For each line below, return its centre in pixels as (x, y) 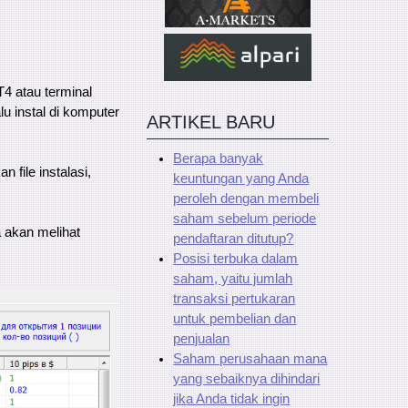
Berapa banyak (219, 158)
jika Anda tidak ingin (232, 398)
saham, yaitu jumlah (233, 278)
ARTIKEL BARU (211, 122)
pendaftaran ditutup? (234, 238)
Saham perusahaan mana (250, 358)
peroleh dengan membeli (246, 198)
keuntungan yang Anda (241, 178)
